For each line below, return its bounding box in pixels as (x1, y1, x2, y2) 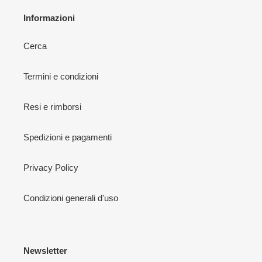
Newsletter (23, 245, 67, 256)
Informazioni (23, 13, 75, 23)
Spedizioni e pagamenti (23, 132, 112, 142)
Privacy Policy (23, 162, 78, 173)
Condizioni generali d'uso (23, 192, 118, 203)
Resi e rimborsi (23, 101, 81, 112)
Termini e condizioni (23, 71, 98, 81)
